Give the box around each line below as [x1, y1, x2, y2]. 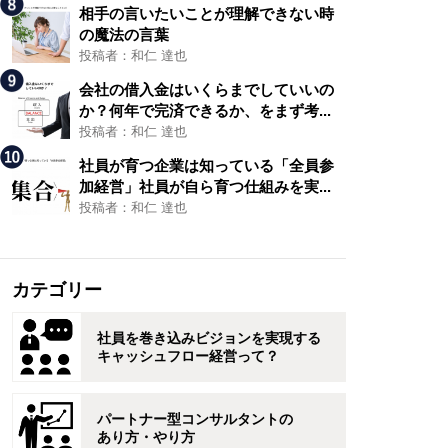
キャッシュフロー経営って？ [97, 347, 280, 364]
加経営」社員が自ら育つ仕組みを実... [79, 177, 332, 195]
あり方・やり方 [97, 428, 196, 445]
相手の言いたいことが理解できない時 [79, 4, 335, 22]
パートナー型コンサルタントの [97, 410, 294, 427]
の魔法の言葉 [79, 25, 170, 43]
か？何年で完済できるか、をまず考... [79, 101, 332, 119]
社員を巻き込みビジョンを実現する [97, 329, 322, 346]
